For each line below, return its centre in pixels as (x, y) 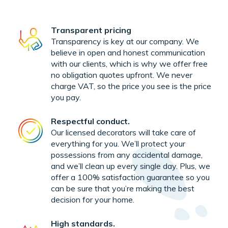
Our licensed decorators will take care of (123, 133)
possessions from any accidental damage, (127, 155)
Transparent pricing (91, 30)
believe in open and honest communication (128, 53)
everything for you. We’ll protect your (118, 144)
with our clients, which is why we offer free (129, 64)
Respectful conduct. (90, 121)
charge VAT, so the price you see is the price (131, 86)
